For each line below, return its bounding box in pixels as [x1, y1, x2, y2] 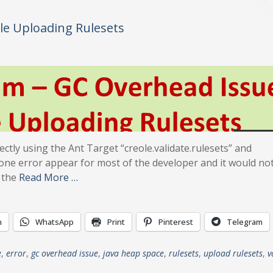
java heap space [103, 247, 164, 259]
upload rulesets [204, 247, 263, 259]
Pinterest [158, 216, 193, 227]
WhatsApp [35, 216, 74, 227]
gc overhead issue [31, 247, 98, 259]
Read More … [19, 171, 78, 184]
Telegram [227, 216, 263, 227]
